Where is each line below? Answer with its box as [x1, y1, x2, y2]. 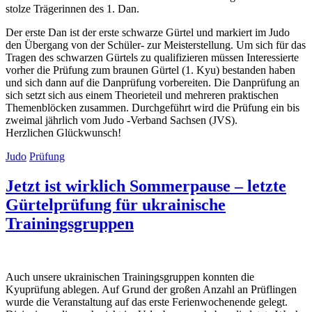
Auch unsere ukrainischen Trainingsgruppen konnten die [6, 271, 254, 283]
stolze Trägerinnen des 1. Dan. [6, 3, 139, 15]
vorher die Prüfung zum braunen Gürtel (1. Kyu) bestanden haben [6, 64, 295, 77]
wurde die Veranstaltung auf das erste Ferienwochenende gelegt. [6, 296, 288, 309]
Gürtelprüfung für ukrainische [6, 196, 226, 214]
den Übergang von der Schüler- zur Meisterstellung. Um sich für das [6, 39, 306, 52]
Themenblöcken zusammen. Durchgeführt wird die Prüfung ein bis [6, 102, 299, 114]
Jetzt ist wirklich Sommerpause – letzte [6, 177, 286, 196]
